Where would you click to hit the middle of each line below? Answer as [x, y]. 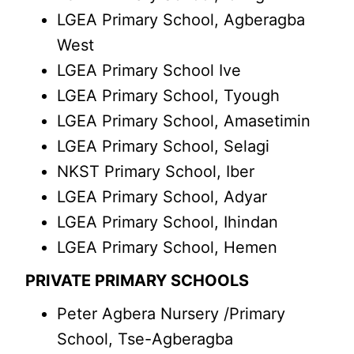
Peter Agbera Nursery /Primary [171, 314]
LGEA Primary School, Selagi [164, 146]
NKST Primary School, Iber [156, 171]
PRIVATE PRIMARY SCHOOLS [137, 281]
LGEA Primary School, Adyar [162, 197]
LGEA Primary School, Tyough [169, 96]
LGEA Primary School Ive [149, 70]
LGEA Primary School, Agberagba [181, 20]
